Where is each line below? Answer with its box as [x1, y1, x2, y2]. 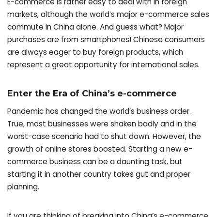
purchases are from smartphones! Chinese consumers [7, 34, 205, 45]
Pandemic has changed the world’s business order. [7, 106, 191, 117]
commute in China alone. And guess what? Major [7, 21, 184, 32]
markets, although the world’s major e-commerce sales [7, 9, 209, 19]
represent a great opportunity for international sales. [7, 59, 201, 70]
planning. [7, 182, 41, 192]
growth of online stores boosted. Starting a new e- [7, 144, 192, 155]
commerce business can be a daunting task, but [7, 156, 183, 167]
